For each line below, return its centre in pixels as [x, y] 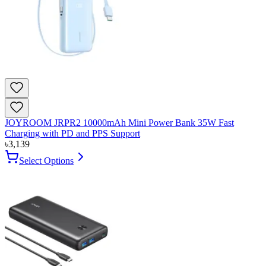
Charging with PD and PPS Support [72, 134]
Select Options [46, 161]
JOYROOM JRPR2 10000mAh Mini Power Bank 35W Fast [119, 123]
